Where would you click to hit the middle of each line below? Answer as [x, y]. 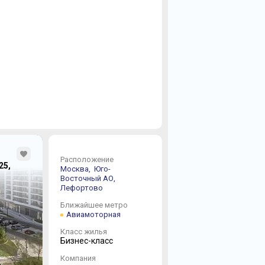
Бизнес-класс [86, 241]
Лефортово [81, 188]
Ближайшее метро [94, 205]
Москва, [76, 169]
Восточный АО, [88, 178]
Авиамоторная [93, 214]
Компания [78, 258]
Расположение [87, 159]
